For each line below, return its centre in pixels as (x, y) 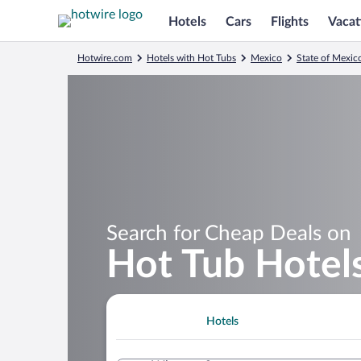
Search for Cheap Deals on (229, 233)
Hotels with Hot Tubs (191, 58)
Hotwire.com (105, 58)
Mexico (266, 58)
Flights (290, 21)
